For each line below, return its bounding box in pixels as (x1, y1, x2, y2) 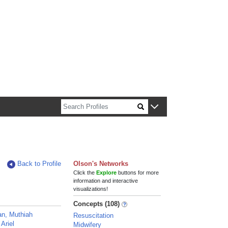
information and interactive (73, 178, 138, 184)
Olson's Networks (73, 160, 129, 167)
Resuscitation (73, 212, 114, 219)
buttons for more (117, 169, 159, 176)
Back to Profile (17, 160, 62, 167)
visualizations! (73, 186, 108, 192)
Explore (96, 169, 117, 176)
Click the (73, 169, 97, 176)
